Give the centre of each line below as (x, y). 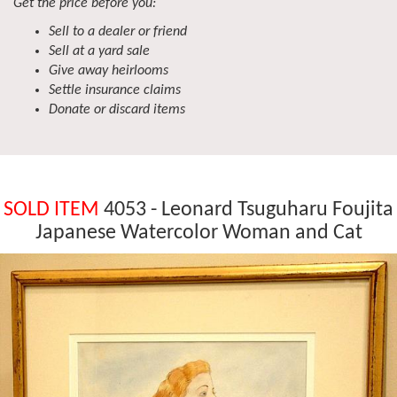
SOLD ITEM (51, 210)
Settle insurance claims (115, 90)
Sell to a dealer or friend (118, 32)
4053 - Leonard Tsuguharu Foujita (246, 210)
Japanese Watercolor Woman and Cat (198, 233)
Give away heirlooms (109, 71)
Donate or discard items (117, 110)
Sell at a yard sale (99, 51)
